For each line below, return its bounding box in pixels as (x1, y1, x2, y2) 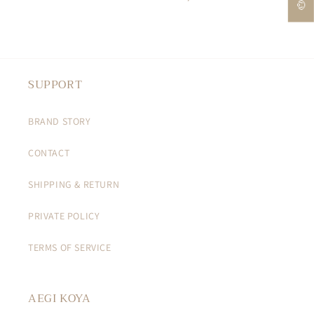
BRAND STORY (28, 115, 91, 128)
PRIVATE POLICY (28, 210, 100, 222)
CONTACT (28, 146, 70, 159)
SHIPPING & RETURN (28, 178, 120, 191)
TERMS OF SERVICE (28, 241, 111, 254)
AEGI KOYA (28, 289, 91, 308)
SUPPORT (28, 75, 83, 95)
